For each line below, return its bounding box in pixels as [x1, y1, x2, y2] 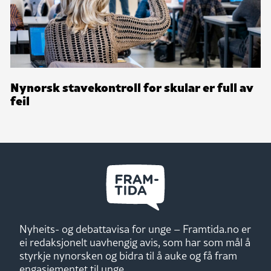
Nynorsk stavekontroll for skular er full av [10, 77, 253, 96]
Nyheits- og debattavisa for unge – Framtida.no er [19, 221, 251, 237]
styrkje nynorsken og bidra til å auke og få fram [19, 247, 237, 263]
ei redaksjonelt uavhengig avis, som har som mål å [19, 234, 250, 250]
